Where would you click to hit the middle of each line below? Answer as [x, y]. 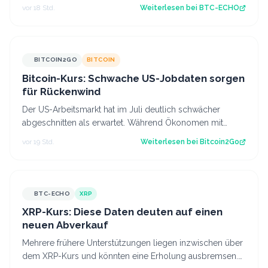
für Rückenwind [61, 91]
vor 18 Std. [39, 8]
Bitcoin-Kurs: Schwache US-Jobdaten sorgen [133, 78]
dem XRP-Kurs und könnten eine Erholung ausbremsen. [130, 256]
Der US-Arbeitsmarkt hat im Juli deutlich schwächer [121, 109]
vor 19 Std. [38, 141]
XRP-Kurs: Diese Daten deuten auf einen [122, 211]
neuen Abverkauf [65, 225]
